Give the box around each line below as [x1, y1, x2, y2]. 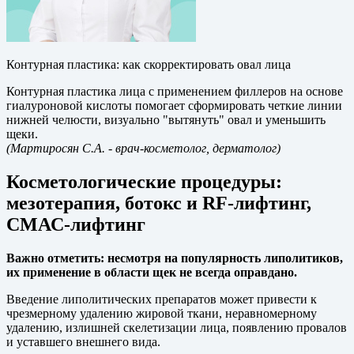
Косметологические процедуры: [6, 171, 282, 192]
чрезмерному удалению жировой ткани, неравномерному [6, 306, 317, 320]
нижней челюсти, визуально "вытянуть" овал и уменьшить [6, 112, 326, 126]
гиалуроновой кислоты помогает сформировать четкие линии [6, 98, 342, 112]
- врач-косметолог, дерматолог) [108, 141, 281, 155]
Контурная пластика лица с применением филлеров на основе [6, 84, 343, 98]
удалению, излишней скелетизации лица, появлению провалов [6, 320, 347, 334]
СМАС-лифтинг [6, 213, 145, 235]
